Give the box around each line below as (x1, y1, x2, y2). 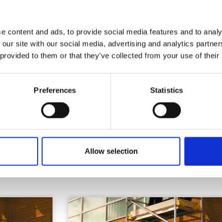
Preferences (34, 86, 76, 95)
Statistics (150, 86, 183, 95)
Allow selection (84, 147, 138, 156)
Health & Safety (18, 15, 135, 36)
